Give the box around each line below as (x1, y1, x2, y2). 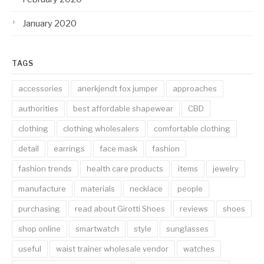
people (177, 184, 203, 194)
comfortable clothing (154, 124, 230, 134)
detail (18, 144, 39, 154)
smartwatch (75, 224, 119, 234)
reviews (180, 204, 208, 214)
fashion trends (18, 164, 72, 174)
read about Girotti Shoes (75, 204, 165, 214)
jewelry (213, 164, 239, 174)
